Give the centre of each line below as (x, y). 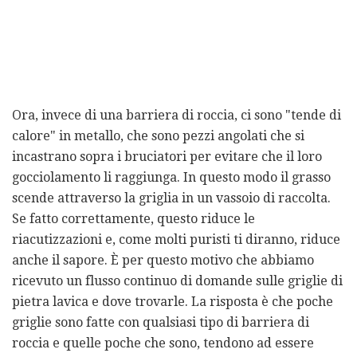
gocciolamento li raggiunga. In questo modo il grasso (171, 178)
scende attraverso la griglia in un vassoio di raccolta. (171, 198)
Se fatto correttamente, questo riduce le (133, 219)
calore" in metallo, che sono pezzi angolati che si (158, 136)
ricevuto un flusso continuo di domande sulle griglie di (177, 281)
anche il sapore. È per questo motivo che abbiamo (163, 261)
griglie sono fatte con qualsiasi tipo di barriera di (161, 323)
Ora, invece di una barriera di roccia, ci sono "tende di (177, 116)
